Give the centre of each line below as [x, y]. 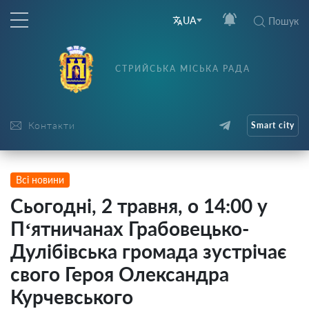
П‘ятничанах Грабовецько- [130, 228]
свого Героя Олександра [120, 274]
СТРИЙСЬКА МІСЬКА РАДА [182, 69]
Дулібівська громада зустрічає [149, 251]
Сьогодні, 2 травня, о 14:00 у [139, 206]
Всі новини [40, 180]
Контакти [52, 125]
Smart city [272, 125]
